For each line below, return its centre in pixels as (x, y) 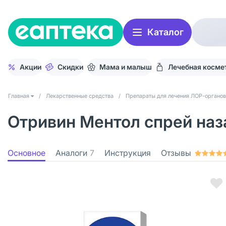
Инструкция (128, 153)
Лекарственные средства (80, 96)
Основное (26, 153)
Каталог (165, 32)
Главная (19, 96)
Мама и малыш (126, 67)
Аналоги (71, 153)
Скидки (70, 67)
